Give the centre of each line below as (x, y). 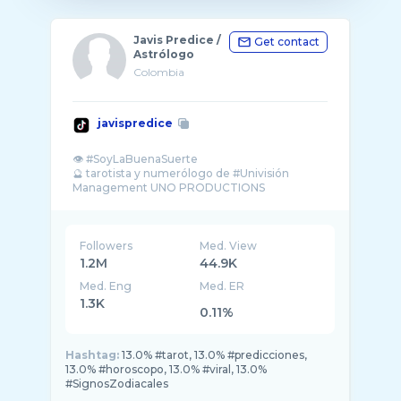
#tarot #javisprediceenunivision (158, 202)
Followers (106, 246)
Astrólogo (164, 54)
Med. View (229, 246)
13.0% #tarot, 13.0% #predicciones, (214, 355)
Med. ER (222, 286)
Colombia (159, 72)
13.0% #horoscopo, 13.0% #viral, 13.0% (166, 369)
